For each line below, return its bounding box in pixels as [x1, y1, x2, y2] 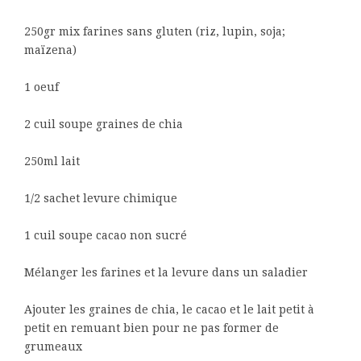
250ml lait [24, 155, 80, 168]
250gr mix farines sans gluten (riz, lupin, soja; [24, 25, 285, 38]
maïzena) [24, 44, 77, 56]
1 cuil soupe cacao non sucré [24, 229, 187, 242]
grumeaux [24, 340, 82, 353]
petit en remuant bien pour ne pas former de [24, 322, 279, 334]
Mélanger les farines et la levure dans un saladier [24, 266, 308, 279]
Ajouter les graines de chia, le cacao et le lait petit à [24, 303, 314, 316]
